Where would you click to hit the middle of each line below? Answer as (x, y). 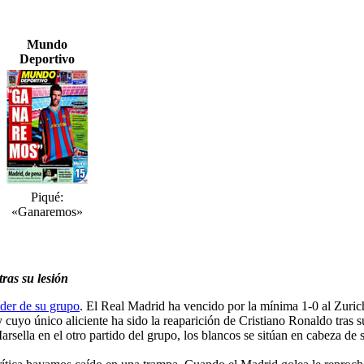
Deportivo (47, 59)
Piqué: (47, 197)
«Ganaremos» (47, 212)
